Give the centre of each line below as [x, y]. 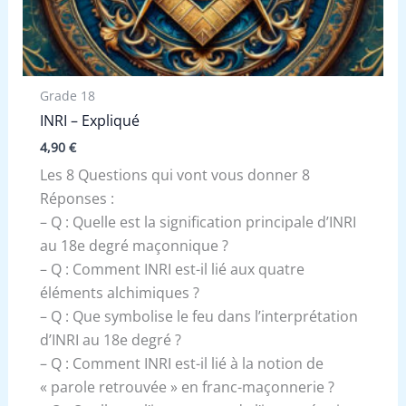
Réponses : [77, 198]
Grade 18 [67, 95]
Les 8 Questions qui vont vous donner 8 [174, 174]
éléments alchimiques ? [119, 292]
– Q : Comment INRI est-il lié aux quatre [172, 269]
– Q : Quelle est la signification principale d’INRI [198, 222]
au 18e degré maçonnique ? [134, 245]
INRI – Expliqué [89, 121]
